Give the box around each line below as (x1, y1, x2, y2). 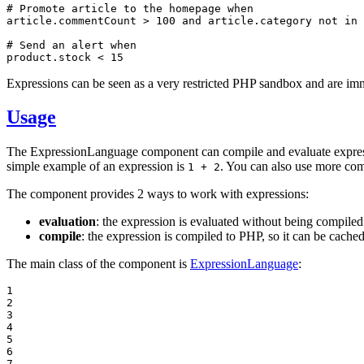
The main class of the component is (6, 257, 190, 271)
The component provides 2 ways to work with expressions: (6, 187, 309, 201)
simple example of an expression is (6, 159, 188, 174)
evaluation (39, 214, 96, 229)
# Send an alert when (6, 38, 136, 51)
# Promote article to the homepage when (6, 2, 253, 15)
